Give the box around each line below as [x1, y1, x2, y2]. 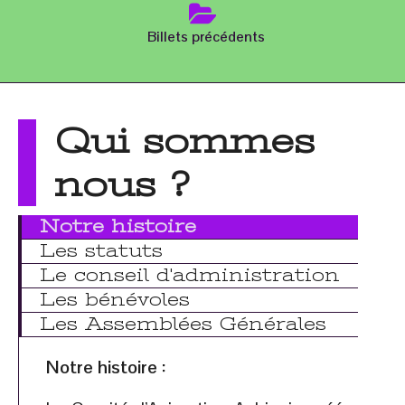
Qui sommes [54, 120, 315, 161]
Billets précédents [147, 27, 265, 46]
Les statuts [40, 240, 163, 261]
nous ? [54, 164, 191, 204]
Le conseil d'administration [40, 265, 340, 286]
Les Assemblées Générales [40, 314, 326, 334]
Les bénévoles [40, 289, 190, 310]
